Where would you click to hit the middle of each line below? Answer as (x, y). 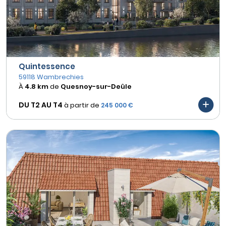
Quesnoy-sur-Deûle (96, 87)
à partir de (82, 105)
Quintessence (47, 67)
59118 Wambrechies (51, 77)
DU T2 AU (35, 105)
